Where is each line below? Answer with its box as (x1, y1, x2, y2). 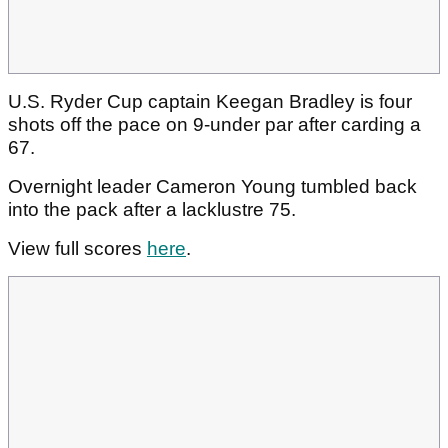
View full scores (8, 238, 147, 260)
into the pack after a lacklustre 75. (8, 199, 301, 221)
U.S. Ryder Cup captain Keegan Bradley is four (8, 91, 412, 113)
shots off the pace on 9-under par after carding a (8, 114, 421, 136)
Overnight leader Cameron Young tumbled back (8, 176, 417, 198)
